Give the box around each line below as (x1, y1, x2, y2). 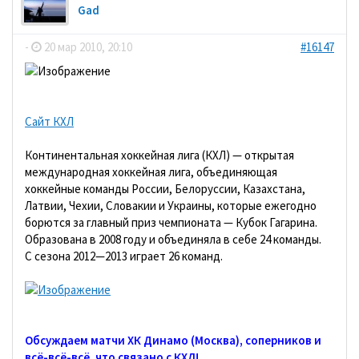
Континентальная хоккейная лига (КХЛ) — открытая (25, 147, 294, 163)
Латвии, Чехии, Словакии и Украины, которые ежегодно (25, 198, 317, 213)
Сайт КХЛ (25, 114, 74, 129)
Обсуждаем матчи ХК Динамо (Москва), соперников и (25, 333, 321, 348)
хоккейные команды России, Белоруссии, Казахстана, (25, 181, 305, 196)
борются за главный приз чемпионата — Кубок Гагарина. (25, 215, 317, 230)
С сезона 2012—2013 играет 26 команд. (25, 248, 223, 264)
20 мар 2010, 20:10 (42, 39, 132, 54)
